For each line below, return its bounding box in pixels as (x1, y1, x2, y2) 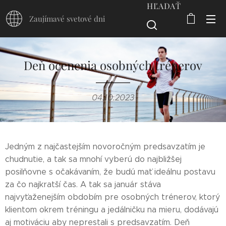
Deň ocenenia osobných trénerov (24, 57, 202, 73)
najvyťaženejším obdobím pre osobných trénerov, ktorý (5, 192, 220, 202)
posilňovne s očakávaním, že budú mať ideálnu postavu (5, 167, 215, 177)
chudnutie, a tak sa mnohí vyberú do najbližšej (5, 154, 182, 164)
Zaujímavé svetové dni (29, 14, 105, 24)
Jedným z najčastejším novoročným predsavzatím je (5, 142, 205, 151)
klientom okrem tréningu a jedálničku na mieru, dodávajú (5, 205, 218, 214)
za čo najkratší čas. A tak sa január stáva (5, 180, 161, 189)
